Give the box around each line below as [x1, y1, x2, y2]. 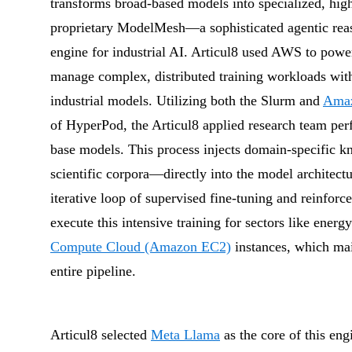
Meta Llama [151, 327, 220, 343]
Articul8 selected [50, 327, 151, 343]
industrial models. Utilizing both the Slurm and [50, 93, 323, 108]
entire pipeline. [50, 263, 136, 279]
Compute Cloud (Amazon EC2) [50, 239, 231, 255]
